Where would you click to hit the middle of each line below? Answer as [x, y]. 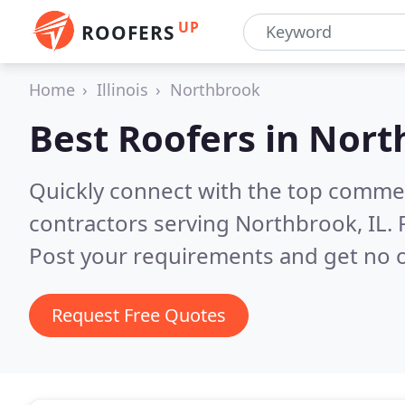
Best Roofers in [169, 138]
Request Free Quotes [139, 315]
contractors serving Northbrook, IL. [213, 223]
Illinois [122, 89]
